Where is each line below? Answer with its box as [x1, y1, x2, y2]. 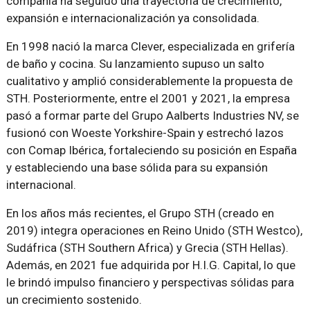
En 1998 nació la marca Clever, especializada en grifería [6, 39, 295, 53]
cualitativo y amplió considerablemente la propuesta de [6, 73, 293, 88]
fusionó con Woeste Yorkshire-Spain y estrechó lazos [6, 125, 284, 140]
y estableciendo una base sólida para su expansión [6, 160, 268, 174]
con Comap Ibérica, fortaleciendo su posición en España [6, 143, 297, 157]
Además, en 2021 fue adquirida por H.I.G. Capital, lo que [6, 257, 295, 272]
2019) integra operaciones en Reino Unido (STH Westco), [6, 223, 302, 237]
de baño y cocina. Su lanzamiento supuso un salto [6, 56, 264, 71]
